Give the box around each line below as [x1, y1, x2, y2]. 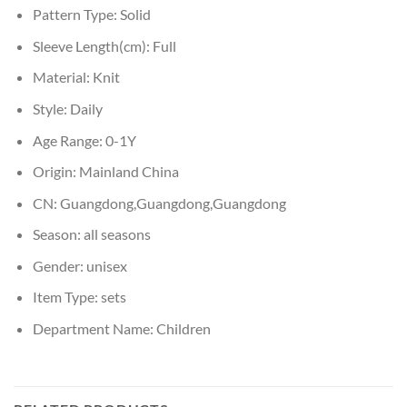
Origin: [32, 163, 79, 181]
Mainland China [78, 163, 179, 181]
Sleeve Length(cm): [32, 36, 153, 55]
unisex [85, 256, 127, 274]
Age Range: [32, 131, 105, 149]
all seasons [83, 225, 151, 243]
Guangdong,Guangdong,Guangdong [59, 194, 286, 212]
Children [155, 320, 211, 338]
